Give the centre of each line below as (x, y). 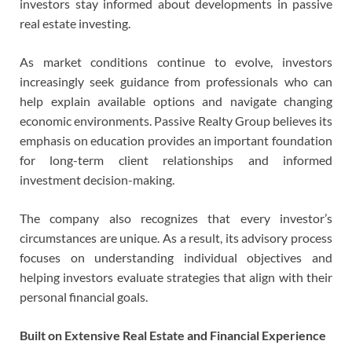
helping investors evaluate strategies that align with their (176, 277)
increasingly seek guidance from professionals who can (176, 81)
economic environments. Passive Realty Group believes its (176, 120)
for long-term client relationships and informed (176, 159)
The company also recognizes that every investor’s (176, 218)
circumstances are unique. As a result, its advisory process (176, 237)
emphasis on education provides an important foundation (176, 140)
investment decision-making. (97, 179)
